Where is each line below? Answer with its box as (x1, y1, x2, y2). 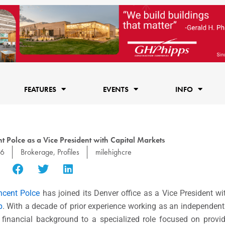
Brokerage (20, 146, 53, 157)
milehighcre (95, 146, 132, 157)
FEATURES (24, 84, 56, 94)
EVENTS (102, 84, 129, 94)
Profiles (57, 146, 79, 157)
